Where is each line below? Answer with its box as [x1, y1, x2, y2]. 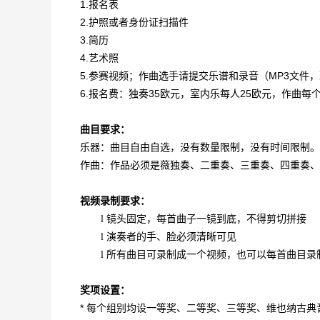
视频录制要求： [80, 195, 150, 206]
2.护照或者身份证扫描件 [80, 16, 189, 28]
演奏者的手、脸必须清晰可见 [106, 231, 236, 242]
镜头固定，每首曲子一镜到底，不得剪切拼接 [106, 213, 306, 224]
